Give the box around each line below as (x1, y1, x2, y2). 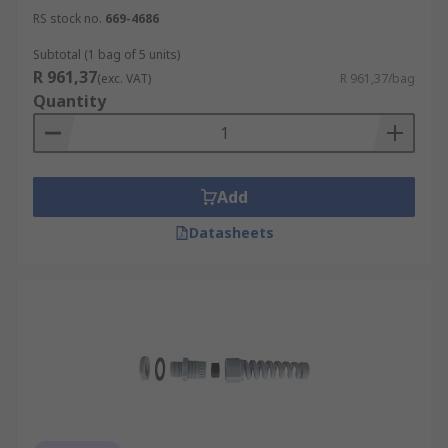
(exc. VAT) (97, 70, 151, 87)
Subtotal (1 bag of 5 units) (33, 46, 180, 63)
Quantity (33, 90, 106, 112)
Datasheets (188, 223, 274, 242)
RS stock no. (33, 10, 102, 27)
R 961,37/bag (340, 70, 415, 87)
